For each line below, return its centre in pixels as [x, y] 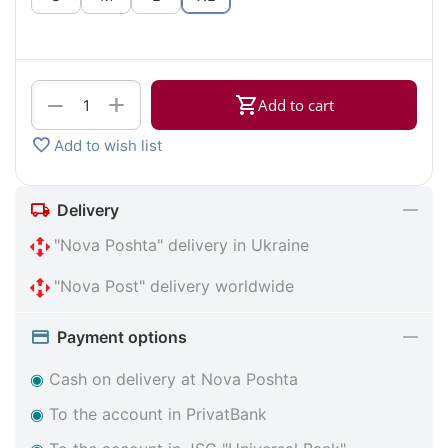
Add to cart [296, 104]
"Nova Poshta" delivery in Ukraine [181, 245]
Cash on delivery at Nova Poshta [173, 378]
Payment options [122, 336]
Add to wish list [108, 145]
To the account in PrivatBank [158, 413]
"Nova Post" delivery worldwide [174, 286]
